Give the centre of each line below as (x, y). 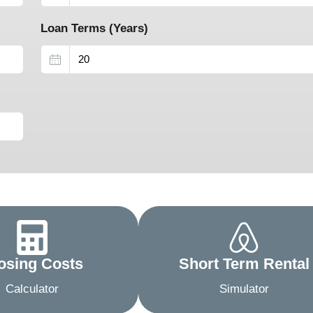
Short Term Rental (244, 263)
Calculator (32, 289)
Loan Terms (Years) (95, 28)
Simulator (244, 289)
